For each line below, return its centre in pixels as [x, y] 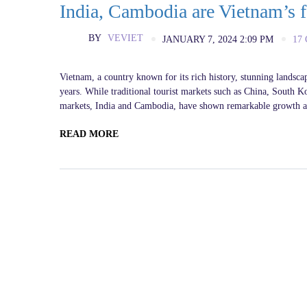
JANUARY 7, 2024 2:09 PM [218, 39]
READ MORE [89, 134]
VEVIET [124, 38]
